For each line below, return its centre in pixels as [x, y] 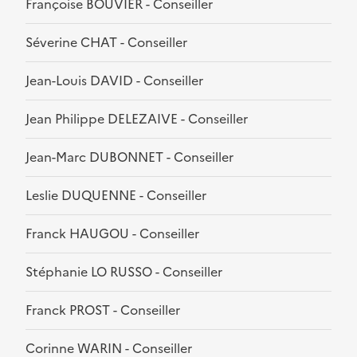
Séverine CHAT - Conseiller [106, 43]
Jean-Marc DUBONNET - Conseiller [129, 157]
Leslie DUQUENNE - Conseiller [116, 196]
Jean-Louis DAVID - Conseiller [114, 81]
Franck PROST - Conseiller [103, 310]
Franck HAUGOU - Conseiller [112, 234]
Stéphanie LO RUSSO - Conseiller [124, 272]
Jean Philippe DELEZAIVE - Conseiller [137, 119]
